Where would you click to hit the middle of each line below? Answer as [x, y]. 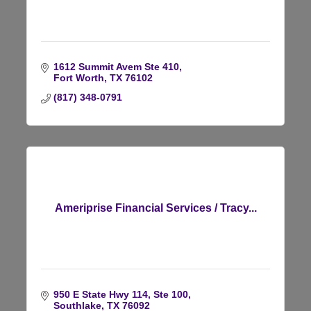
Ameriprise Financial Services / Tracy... [155, 208]
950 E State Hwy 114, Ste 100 [120, 294]
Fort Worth [78, 77]
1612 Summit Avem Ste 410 [116, 66]
